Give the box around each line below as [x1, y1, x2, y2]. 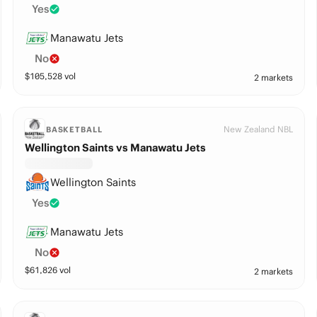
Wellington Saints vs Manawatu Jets [24, 141, 206, 154]
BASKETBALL [45, 125, 103, 134]
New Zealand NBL [224, 124, 294, 134]
